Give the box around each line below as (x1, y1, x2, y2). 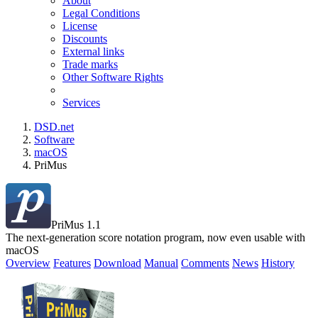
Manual (144, 257, 178, 269)
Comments (181, 257, 229, 269)
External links (62, 45, 124, 57)
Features (53, 257, 91, 269)
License (62, 20, 97, 32)
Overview (6, 257, 50, 269)
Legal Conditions (62, 7, 140, 19)
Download (94, 257, 141, 269)
